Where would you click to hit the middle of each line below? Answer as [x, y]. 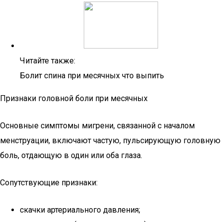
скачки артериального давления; [80, 210]
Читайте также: [48, 61]
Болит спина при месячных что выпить [92, 76]
